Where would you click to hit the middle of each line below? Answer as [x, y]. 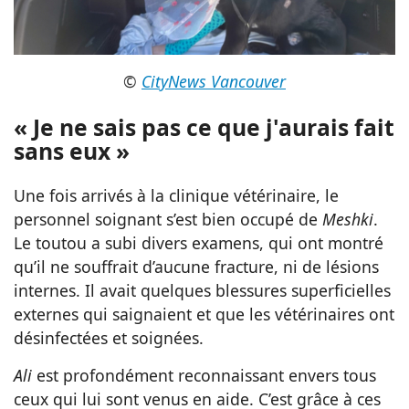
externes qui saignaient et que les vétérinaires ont [204, 314]
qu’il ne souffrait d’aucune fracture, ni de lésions [196, 266]
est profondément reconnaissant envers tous [206, 375]
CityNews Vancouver [214, 82]
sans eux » [72, 151]
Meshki [348, 219]
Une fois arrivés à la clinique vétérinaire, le [176, 195]
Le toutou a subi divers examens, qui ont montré [199, 242]
